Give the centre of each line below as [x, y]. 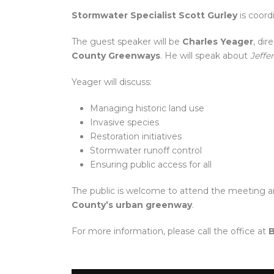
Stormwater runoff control [146, 150]
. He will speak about [205, 56]
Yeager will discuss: [112, 82]
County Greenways [116, 56]
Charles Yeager [218, 42]
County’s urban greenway [132, 205]
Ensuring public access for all [151, 165]
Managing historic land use [147, 108]
